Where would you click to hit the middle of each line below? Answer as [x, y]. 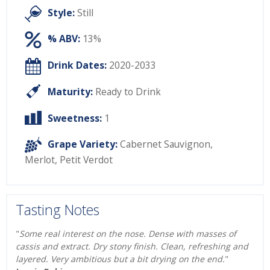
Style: [61, 12]
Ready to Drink [128, 92]
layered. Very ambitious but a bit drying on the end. [120, 259]
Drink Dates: [77, 65]
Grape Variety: [83, 144]
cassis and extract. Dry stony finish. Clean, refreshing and [132, 246]
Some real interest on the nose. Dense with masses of [128, 233]
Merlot [40, 160]
